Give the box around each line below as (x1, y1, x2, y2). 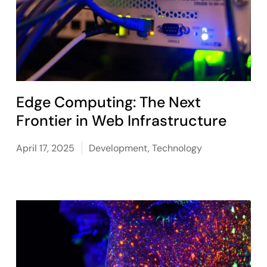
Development (89, 142, 148, 154)
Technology (152, 142, 203, 154)
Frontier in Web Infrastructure (16, 111, 227, 131)
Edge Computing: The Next (16, 92, 201, 112)
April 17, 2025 (16, 142, 75, 154)
